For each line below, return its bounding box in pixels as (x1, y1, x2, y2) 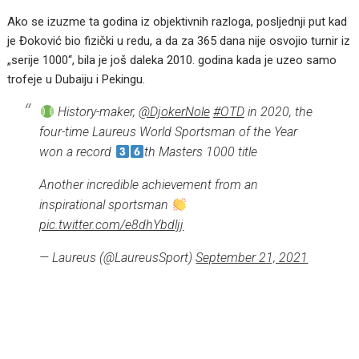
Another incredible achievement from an (39, 177, 259, 193)
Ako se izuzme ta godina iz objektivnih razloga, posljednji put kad (7, 14, 348, 30)
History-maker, (54, 104, 139, 120)
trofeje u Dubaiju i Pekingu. (7, 72, 146, 87)
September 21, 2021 (196, 250, 309, 266)
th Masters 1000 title (143, 144, 257, 160)
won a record (39, 144, 115, 160)
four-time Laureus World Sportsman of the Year (39, 124, 298, 140)
